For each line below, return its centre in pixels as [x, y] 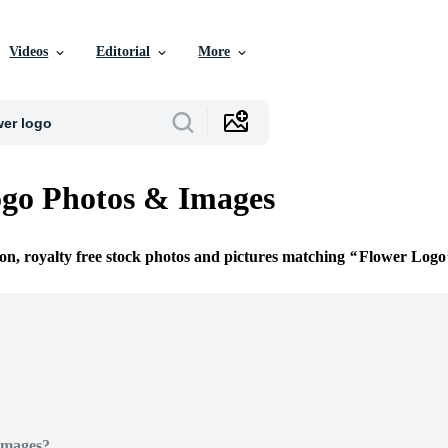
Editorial [123, 51]
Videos [29, 51]
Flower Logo [402, 257]
